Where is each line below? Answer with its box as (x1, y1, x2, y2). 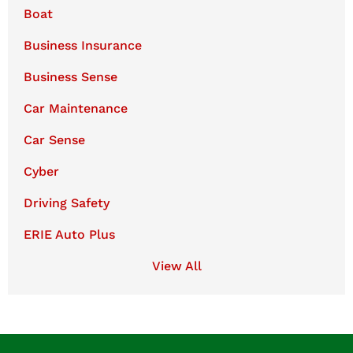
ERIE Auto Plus (24, 226, 115, 242)
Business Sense (24, 69, 117, 84)
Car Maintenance (24, 100, 128, 116)
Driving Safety (24, 195, 110, 210)
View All (151, 258, 202, 273)
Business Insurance (24, 37, 142, 53)
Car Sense (24, 132, 85, 147)
